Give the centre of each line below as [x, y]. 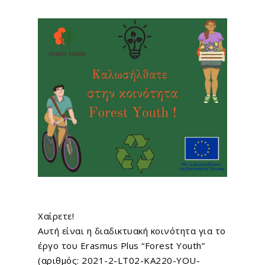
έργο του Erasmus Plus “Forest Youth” [122, 245]
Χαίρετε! [56, 216]
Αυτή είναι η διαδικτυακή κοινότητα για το [132, 230]
